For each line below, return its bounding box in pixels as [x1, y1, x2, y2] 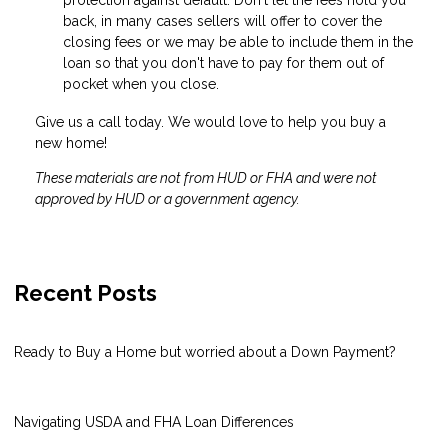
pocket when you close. [63, 75, 219, 92]
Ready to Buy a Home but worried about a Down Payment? [14, 343, 396, 360]
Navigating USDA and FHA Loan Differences [14, 413, 294, 430]
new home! [35, 134, 107, 151]
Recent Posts [14, 279, 157, 306]
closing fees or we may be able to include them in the [63, 33, 413, 50]
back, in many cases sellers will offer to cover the [63, 12, 382, 29]
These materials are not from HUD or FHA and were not [35, 169, 377, 186]
